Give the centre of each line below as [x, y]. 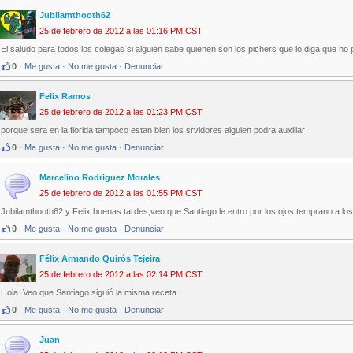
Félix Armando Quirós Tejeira [100, 259]
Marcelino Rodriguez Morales [100, 178]
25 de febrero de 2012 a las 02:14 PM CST [121, 275]
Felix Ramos [65, 97]
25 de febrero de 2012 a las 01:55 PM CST [121, 193]
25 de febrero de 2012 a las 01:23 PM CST [121, 112]
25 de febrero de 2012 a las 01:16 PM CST [121, 31]
